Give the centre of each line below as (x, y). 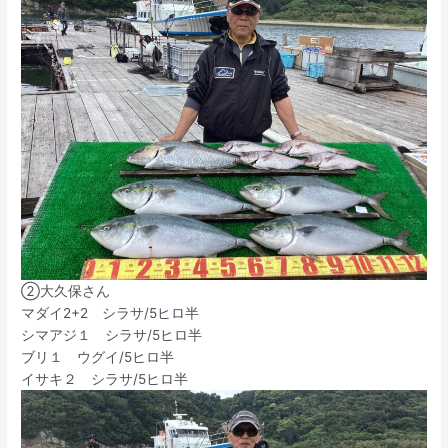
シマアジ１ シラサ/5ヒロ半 (112, 335)
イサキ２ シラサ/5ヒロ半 (105, 379)
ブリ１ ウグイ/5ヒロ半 (98, 357)
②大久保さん (66, 291)
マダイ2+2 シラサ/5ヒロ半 (110, 313)
